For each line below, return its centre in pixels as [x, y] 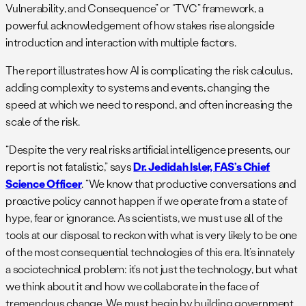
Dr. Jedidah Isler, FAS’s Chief [202, 167]
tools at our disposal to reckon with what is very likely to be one [152, 235]
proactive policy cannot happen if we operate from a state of [147, 201]
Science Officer [44, 184]
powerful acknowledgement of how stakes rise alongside [140, 25]
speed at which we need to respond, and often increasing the [149, 105]
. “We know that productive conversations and [189, 184]
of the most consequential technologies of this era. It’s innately [150, 252]
